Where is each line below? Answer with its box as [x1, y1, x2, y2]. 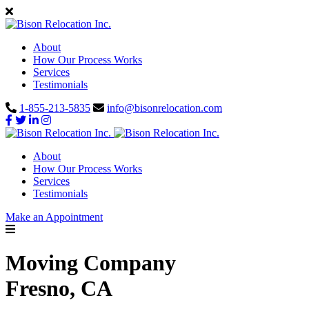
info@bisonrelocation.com [107, 102, 222, 114]
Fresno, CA [6, 276, 112, 301]
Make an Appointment [6, 211, 103, 223]
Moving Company [6, 250, 176, 276]
